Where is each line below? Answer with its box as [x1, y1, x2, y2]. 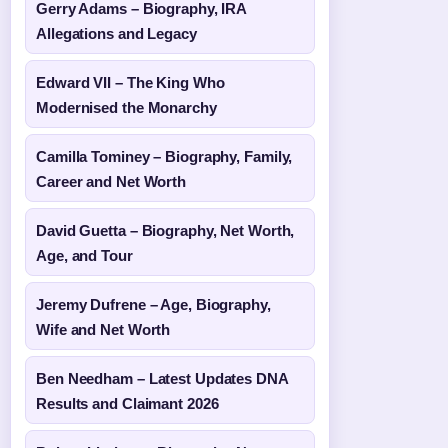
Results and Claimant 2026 [36, 395, 219, 412]
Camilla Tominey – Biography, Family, [36, 148, 293, 165]
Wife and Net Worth [36, 321, 171, 338]
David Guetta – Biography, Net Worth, [36, 222, 295, 239]
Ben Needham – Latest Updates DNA [36, 370, 288, 387]
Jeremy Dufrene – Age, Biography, [36, 296, 271, 313]
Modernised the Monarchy [36, 99, 217, 116]
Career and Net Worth [36, 173, 186, 190]
